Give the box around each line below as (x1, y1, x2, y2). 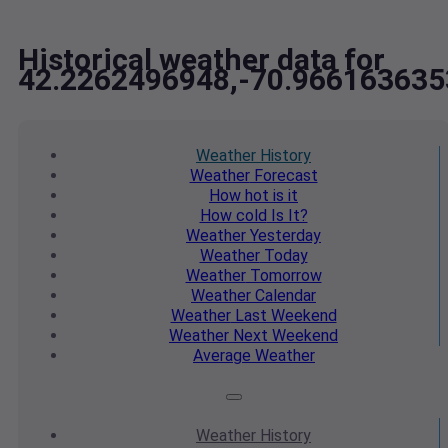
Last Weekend (230, 306, 337, 326)
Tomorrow (245, 266, 322, 286)
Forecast (249, 166, 318, 186)
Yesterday (246, 226, 321, 246)
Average (193, 346, 251, 366)
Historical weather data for (18, 42, 385, 78)
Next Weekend (229, 326, 338, 346)
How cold (199, 206, 267, 226)
